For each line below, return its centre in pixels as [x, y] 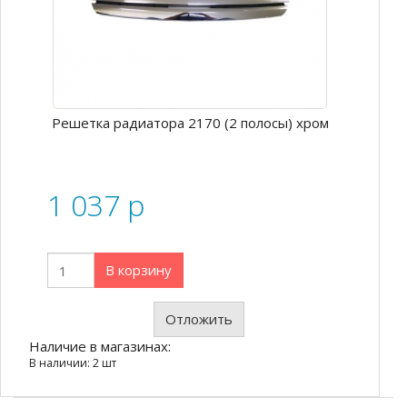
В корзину [139, 270]
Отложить [199, 319]
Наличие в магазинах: [100, 346]
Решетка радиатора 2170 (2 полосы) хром [190, 122]
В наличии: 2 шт [73, 363]
